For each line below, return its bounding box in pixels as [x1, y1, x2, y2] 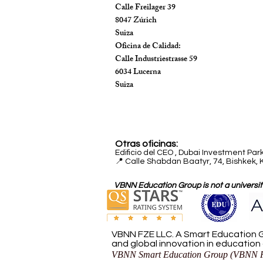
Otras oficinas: [115, 139, 178, 149]
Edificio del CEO [115, 148, 175, 157]
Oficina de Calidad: [115, 39, 181, 54]
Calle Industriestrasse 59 [115, 52, 197, 67]
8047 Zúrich [115, 13, 157, 28]
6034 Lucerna [115, 65, 161, 80]
